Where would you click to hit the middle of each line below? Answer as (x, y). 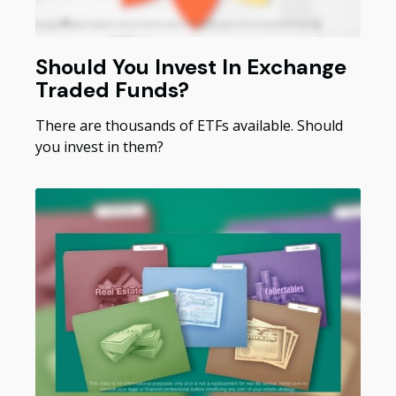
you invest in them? (99, 147)
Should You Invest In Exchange (191, 67)
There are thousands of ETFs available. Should (189, 126)
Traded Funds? (112, 90)
